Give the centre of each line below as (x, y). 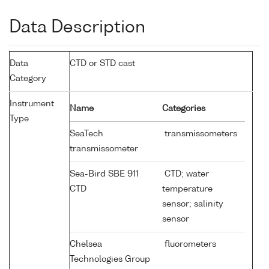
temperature (187, 189)
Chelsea (86, 245)
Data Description (77, 28)
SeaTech (86, 134)
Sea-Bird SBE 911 (104, 174)
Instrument (32, 104)
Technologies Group (110, 260)
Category (28, 79)
